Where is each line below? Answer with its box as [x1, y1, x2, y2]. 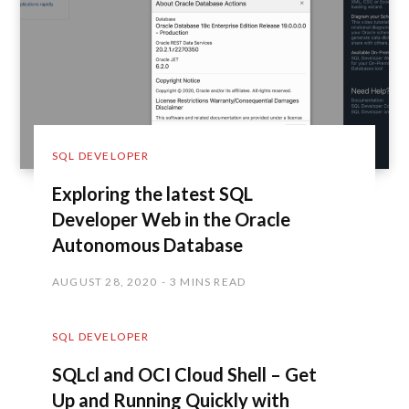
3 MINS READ [170, 275, 246, 289]
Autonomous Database [52, 234, 243, 257]
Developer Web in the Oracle [52, 208, 290, 231]
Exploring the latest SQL [52, 183, 253, 205]
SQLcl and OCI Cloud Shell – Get [52, 363, 317, 386]
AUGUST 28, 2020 [52, 275, 157, 289]
